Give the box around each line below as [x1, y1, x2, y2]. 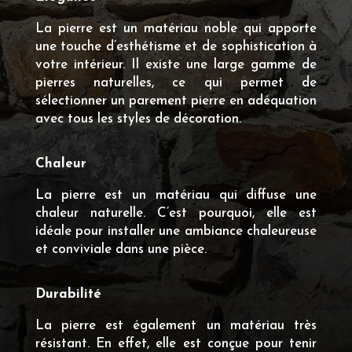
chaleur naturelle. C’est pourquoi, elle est [35, 206, 317, 220]
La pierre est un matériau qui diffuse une [35, 188, 317, 202]
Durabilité [35, 287, 101, 301]
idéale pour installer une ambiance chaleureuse [35, 224, 317, 238]
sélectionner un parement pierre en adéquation [35, 93, 317, 108]
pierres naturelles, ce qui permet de [35, 75, 317, 90]
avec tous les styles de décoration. [35, 112, 241, 126]
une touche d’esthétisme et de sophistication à [35, 39, 317, 53]
